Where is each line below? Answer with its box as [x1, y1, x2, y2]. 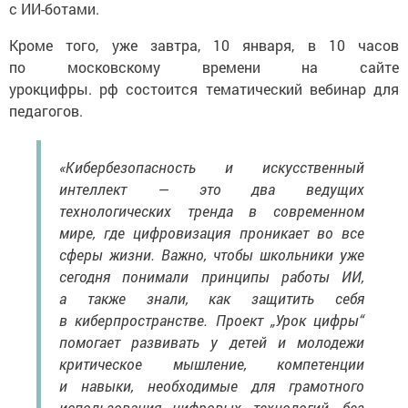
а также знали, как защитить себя [59, 289, 364, 309]
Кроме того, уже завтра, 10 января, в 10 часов [9, 36, 399, 56]
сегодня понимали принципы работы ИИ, [59, 267, 364, 287]
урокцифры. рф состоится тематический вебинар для [9, 79, 399, 99]
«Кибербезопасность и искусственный [59, 158, 364, 178]
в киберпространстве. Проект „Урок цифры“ [59, 311, 364, 331]
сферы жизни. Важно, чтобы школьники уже [59, 245, 364, 265]
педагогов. [9, 101, 83, 121]
